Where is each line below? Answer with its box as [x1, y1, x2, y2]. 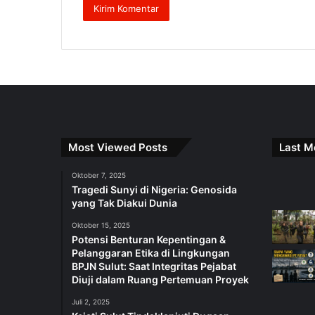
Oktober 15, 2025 [72, 221, 130, 230]
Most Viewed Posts [68, 141, 167, 155]
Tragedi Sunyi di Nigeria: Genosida [72, 184, 237, 196]
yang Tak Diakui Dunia [72, 197, 177, 210]
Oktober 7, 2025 [72, 171, 126, 180]
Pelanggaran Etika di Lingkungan [72, 247, 230, 259]
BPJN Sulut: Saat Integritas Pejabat [72, 260, 236, 273]
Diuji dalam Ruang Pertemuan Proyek [72, 274, 249, 286]
